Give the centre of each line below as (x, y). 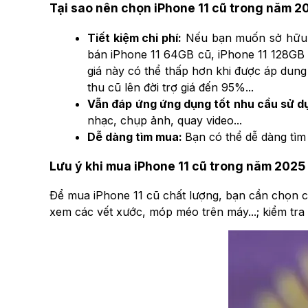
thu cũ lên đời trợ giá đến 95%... (170, 87)
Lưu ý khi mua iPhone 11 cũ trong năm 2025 (177, 166)
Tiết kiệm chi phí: (135, 37)
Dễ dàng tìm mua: (136, 136)
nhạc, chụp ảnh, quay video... (165, 120)
